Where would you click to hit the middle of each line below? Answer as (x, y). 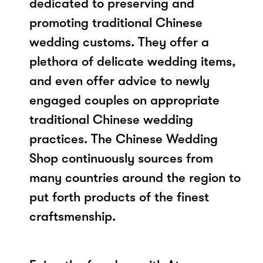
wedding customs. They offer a (119, 42)
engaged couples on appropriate (124, 100)
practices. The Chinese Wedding (124, 139)
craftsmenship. (73, 216)
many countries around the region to (135, 177)
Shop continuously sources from (121, 158)
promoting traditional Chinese (116, 22)
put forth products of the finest (119, 197)
